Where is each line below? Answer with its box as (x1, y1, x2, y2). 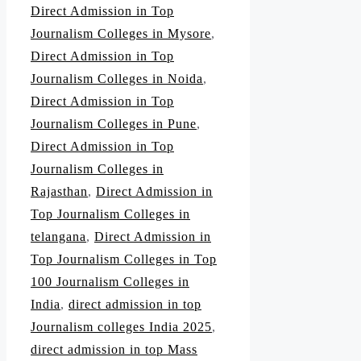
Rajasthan (31, 185, 88, 199)
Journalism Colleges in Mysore (31, 27, 211, 41)
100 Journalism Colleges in (31, 275, 189, 289)
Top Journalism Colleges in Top (31, 252, 217, 267)
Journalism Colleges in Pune (31, 117, 197, 131)
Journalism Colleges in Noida (31, 72, 203, 86)
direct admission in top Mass (31, 342, 197, 357)
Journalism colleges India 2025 (31, 320, 212, 334)
